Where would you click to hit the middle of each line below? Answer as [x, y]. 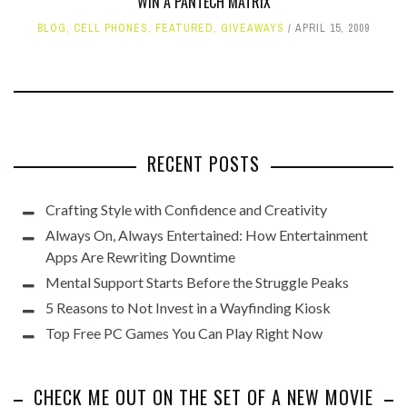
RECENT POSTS [203, 164]
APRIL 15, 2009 [333, 29]
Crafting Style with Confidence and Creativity [186, 210]
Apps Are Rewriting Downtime [140, 257]
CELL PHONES [111, 29]
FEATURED [184, 29]
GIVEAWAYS [253, 29]
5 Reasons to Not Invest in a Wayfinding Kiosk [188, 308]
